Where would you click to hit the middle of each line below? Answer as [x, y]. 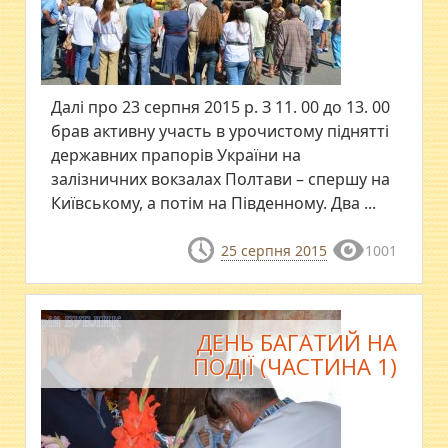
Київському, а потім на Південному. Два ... [214, 203]
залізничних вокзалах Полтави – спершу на [221, 179]
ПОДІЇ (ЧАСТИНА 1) [294, 366]
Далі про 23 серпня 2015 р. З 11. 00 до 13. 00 [221, 107]
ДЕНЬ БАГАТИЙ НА [296, 342]
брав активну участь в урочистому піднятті [220, 131]
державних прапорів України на [176, 155]
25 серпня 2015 [273, 250]
